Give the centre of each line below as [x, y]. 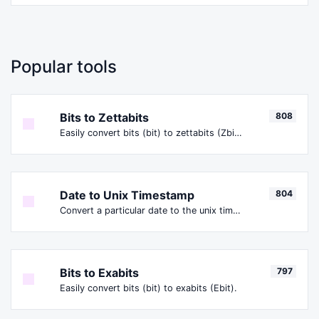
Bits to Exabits [99, 272]
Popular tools [64, 66]
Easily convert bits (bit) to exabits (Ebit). [148, 288]
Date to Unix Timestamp [127, 195]
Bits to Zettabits [104, 117]
